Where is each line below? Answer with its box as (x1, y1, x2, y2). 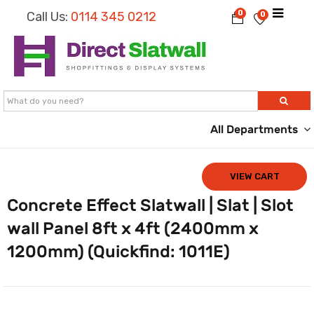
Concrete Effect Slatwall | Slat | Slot (7, 196, 294, 215)
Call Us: (27, 9, 69, 25)
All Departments (210, 123, 298, 136)
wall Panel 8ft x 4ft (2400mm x (7, 219, 259, 238)
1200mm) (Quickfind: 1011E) (7, 242, 230, 261)
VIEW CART (229, 171, 280, 182)
